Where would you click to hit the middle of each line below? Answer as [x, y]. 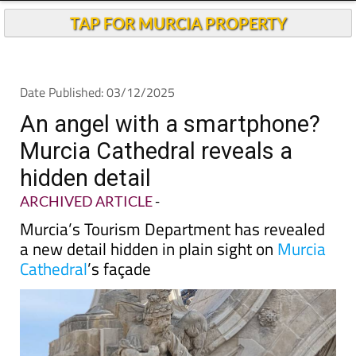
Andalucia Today [188, 16]
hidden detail [85, 207]
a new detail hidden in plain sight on [149, 278]
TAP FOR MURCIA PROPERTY [178, 52]
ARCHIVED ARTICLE [86, 230]
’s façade [119, 298]
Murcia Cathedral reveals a [156, 180]
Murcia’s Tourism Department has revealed [172, 258]
